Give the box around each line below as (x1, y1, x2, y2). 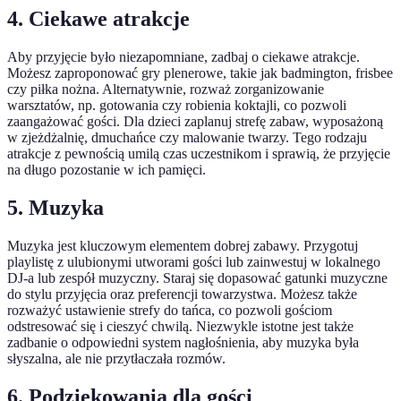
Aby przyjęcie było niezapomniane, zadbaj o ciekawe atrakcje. (7, 49, 360, 65)
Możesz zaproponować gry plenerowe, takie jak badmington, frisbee (7, 65, 393, 81)
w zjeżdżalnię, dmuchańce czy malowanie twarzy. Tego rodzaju (7, 130, 367, 146)
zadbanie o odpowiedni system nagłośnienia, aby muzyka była (7, 335, 359, 351)
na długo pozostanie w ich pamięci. (7, 162, 206, 178)
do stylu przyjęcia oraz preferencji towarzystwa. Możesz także (7, 286, 357, 303)
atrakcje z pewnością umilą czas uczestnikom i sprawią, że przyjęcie (7, 146, 390, 162)
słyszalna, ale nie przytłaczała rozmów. (7, 351, 226, 367)
